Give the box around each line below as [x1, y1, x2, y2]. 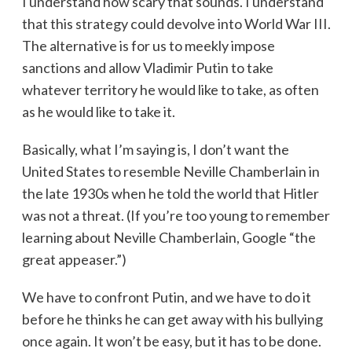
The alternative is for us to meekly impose [21, 36, 275, 54]
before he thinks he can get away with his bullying [21, 310, 323, 328]
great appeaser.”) [21, 250, 126, 268]
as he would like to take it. [21, 102, 175, 120]
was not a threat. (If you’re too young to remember [21, 206, 330, 224]
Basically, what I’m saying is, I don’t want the [21, 140, 289, 158]
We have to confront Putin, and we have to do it [21, 288, 311, 306]
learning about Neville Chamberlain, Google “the [21, 228, 316, 246]
